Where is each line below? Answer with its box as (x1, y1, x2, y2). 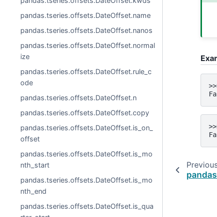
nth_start (20, 161, 50, 169)
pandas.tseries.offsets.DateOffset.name (20, 11, 151, 19)
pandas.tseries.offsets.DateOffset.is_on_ (20, 124, 154, 132)
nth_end (20, 187, 47, 195)
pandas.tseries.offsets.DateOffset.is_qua (20, 202, 154, 210)
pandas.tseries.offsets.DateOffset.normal (20, 41, 155, 49)
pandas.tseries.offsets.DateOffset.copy (20, 108, 150, 117)
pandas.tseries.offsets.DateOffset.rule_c (20, 67, 152, 76)
